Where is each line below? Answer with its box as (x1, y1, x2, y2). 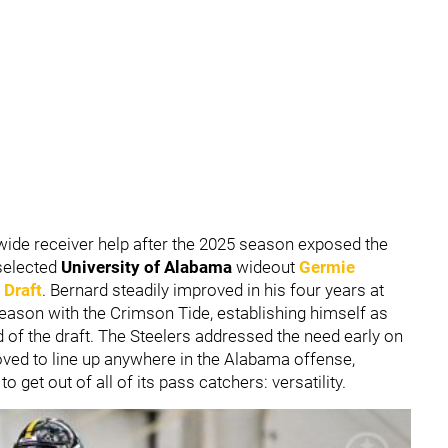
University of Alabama (61, 257, 236, 277)
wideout (236, 257, 299, 277)
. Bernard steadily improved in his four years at (42, 280, 384, 300)
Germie (299, 257, 355, 277)
